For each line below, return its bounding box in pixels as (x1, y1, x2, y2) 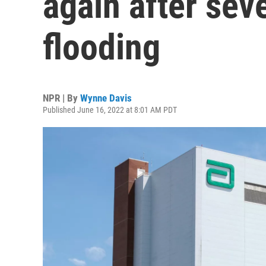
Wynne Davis (80, 92, 132, 104)
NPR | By (43, 92, 80, 104)
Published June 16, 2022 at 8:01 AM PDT (43, 105, 177, 115)
